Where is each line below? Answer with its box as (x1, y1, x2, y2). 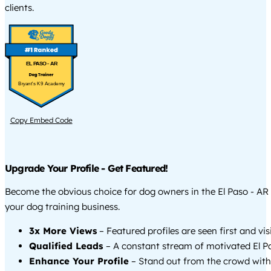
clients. (5, 1, 34, 13)
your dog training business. (5, 201, 120, 213)
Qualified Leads (29, 240, 106, 252)
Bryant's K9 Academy (18, 81, 65, 87)
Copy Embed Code (10, 116, 73, 125)
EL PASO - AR (25, 60, 57, 67)
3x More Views (29, 225, 97, 237)
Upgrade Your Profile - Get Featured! (5, 162, 168, 175)
